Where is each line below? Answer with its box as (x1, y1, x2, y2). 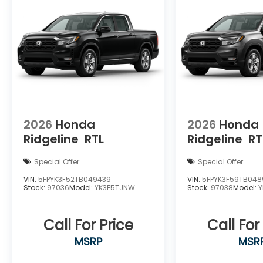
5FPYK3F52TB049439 (38, 174, 111, 185)
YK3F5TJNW (95, 183, 135, 193)
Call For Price (43, 215, 133, 235)
